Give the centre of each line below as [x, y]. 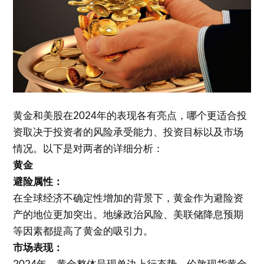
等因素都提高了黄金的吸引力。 [83, 231]
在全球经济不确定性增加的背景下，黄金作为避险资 [128, 198]
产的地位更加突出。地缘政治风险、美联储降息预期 [128, 214]
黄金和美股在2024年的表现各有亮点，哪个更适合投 [130, 115]
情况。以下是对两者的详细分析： [88, 148]
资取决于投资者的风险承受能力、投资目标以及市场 [128, 132]
